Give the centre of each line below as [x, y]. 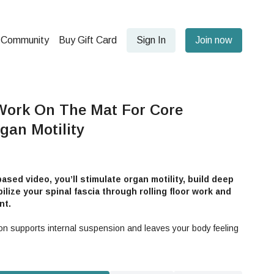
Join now [214, 40]
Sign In [151, 40]
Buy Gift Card [88, 40]
